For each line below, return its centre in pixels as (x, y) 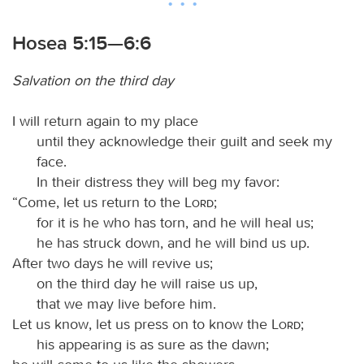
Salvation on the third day (93, 80)
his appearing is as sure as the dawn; (153, 344)
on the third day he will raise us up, (147, 283)
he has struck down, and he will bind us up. (173, 243)
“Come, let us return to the (98, 202)
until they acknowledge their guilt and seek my (184, 141)
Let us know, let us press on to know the (142, 324)
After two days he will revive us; (113, 263)
